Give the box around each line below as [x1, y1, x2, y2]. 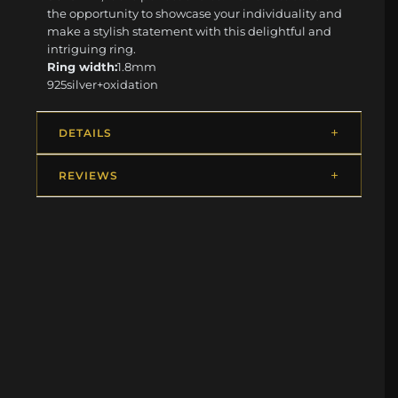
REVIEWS [59, 168, 118, 182]
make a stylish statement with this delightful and [47, 23, 332, 38]
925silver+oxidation [47, 76, 159, 92]
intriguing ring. [47, 41, 137, 56]
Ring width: [47, 59, 118, 74]
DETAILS [59, 125, 112, 139]
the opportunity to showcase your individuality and [47, 5, 343, 20]
